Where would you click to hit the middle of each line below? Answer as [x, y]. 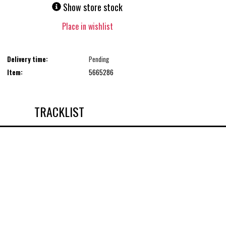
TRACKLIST [59, 112]
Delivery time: [27, 59]
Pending [99, 59]
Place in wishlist [87, 26]
